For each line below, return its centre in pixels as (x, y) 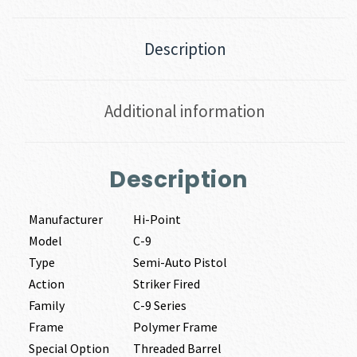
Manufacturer (65, 220)
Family (46, 306)
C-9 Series (159, 306)
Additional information (185, 112)
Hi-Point (157, 220)
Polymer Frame (175, 327)
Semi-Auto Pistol (180, 263)
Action (46, 284)
